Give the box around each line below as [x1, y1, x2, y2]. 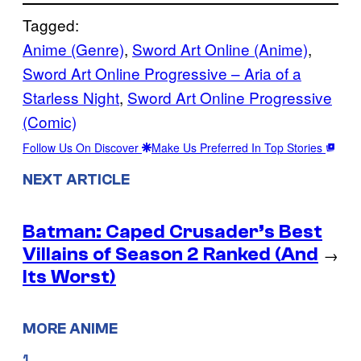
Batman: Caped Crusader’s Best [23, 220, 322, 243]
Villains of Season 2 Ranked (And [23, 243, 318, 265]
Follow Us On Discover [23, 139, 142, 156]
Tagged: [23, 13, 79, 35]
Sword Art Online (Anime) [132, 37, 308, 60]
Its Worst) [23, 265, 116, 288]
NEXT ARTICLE [23, 170, 130, 189]
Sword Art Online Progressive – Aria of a [23, 61, 301, 84]
